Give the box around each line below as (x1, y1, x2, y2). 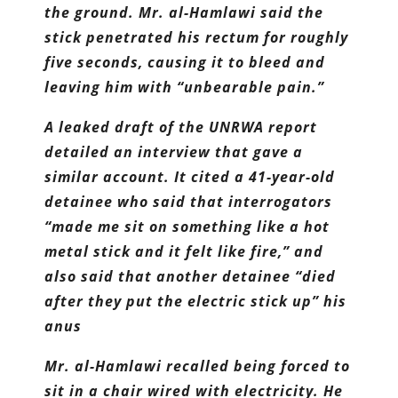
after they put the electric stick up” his (44, 291, 347, 311)
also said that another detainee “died (44, 267, 337, 286)
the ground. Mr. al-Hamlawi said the (44, 3, 324, 22)
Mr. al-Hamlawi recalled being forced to (44, 356, 351, 376)
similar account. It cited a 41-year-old (44, 167, 336, 187)
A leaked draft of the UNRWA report (44, 117, 318, 137)
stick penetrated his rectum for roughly (44, 28, 349, 47)
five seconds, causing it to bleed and (44, 52, 326, 72)
